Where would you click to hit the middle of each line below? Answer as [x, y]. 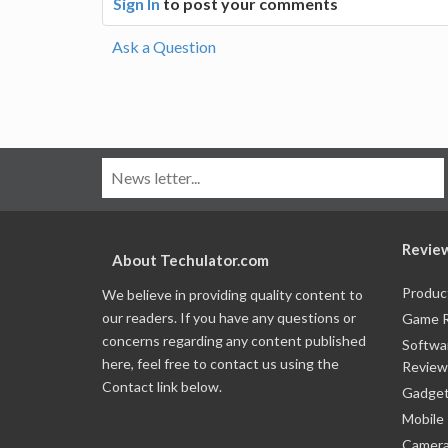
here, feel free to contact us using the [220, 363]
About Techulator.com [190, 259]
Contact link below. [162, 386]
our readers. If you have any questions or [229, 317]
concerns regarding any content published [234, 340]
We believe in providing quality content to [232, 294]
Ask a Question [164, 46]
